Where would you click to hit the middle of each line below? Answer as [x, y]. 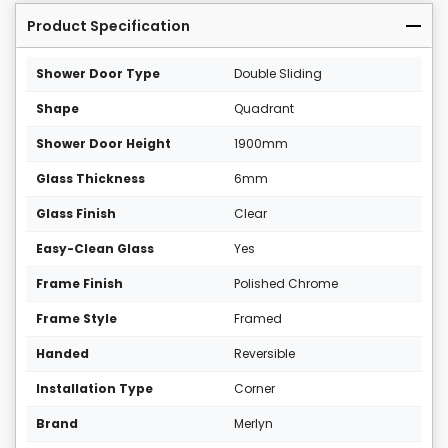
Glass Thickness [90, 179]
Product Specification [108, 26]
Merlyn [253, 424]
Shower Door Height [103, 144]
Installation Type [94, 389]
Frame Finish [79, 284]
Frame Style [76, 319]
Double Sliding [278, 74]
